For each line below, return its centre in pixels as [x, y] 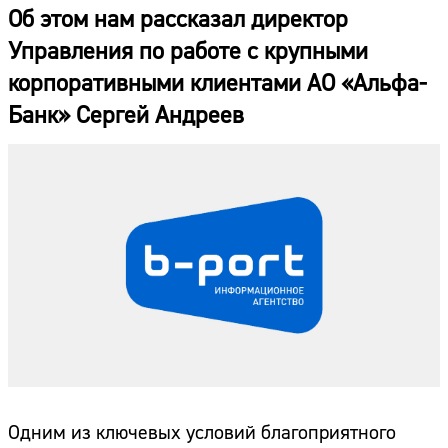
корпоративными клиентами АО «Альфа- [217, 84]
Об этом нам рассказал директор [178, 20]
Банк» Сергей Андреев [126, 116]
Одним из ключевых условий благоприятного [202, 433]
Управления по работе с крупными [188, 52]
